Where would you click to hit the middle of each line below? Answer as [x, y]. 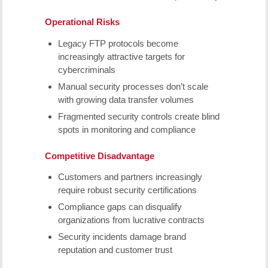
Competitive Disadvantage [99, 156]
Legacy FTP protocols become [118, 43]
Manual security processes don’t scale [133, 86]
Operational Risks [82, 22]
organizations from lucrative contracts [131, 220]
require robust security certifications [127, 190]
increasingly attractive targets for [121, 56]
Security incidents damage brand [122, 237]
